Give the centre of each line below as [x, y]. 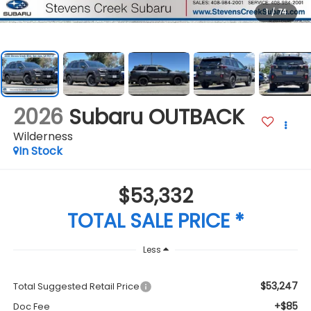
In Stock [40, 151]
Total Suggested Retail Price [76, 287]
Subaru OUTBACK [156, 118]
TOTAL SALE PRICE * [155, 221]
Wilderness [43, 137]
